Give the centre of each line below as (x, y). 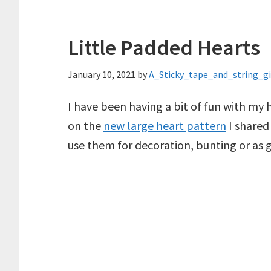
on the (86, 126)
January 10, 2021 (102, 74)
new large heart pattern (165, 126)
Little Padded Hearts (164, 47)
